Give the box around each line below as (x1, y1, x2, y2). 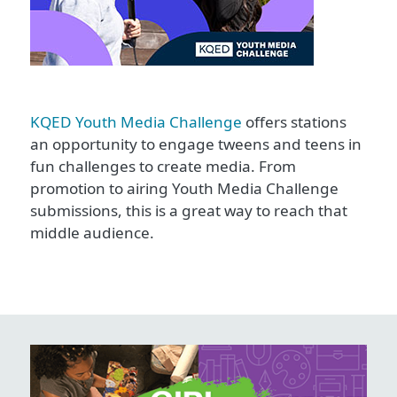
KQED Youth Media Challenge (30, 111, 242, 132)
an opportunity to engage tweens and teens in (30, 133, 362, 154)
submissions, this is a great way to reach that (30, 199, 347, 221)
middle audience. (30, 222, 154, 243)
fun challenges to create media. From (30, 155, 296, 176)
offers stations (242, 111, 346, 132)
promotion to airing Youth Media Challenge (30, 177, 339, 198)
